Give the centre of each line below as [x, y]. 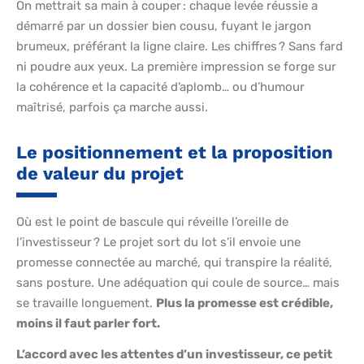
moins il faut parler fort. [88, 324]
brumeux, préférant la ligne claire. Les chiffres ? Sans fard [180, 47]
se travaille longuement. [86, 303]
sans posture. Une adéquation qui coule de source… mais [178, 283]
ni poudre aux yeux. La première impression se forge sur [176, 67]
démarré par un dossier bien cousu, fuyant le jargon [164, 26]
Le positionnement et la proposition [175, 153]
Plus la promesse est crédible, [245, 303]
